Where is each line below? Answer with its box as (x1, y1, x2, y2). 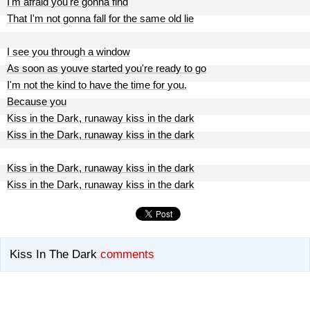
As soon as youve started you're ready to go (7, 62, 206, 74)
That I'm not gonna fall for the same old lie (7, 12, 194, 24)
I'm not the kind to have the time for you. (7, 79, 187, 91)
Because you (7, 95, 66, 107)
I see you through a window (7, 46, 130, 57)
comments (100, 248, 154, 262)
